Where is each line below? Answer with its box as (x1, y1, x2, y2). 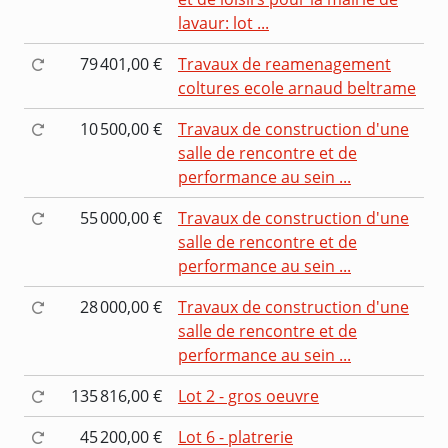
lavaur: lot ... (178, 11, 269, 34)
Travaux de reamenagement (178, 52, 391, 75)
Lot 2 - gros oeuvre (178, 384, 319, 407)
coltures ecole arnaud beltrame (178, 76, 416, 99)
